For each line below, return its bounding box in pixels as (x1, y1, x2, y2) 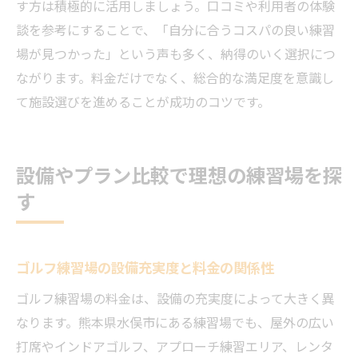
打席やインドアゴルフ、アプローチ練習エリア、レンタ (16, 336, 333, 356)
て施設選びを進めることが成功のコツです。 (16, 92, 270, 111)
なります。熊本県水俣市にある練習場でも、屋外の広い (16, 312, 334, 332)
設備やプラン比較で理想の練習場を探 (16, 161, 342, 189)
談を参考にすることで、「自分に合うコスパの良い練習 (16, 20, 335, 39)
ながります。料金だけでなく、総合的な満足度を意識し (16, 68, 334, 87)
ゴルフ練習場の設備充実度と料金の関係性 (16, 257, 274, 277)
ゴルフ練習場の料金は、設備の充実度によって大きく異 (16, 288, 335, 308)
